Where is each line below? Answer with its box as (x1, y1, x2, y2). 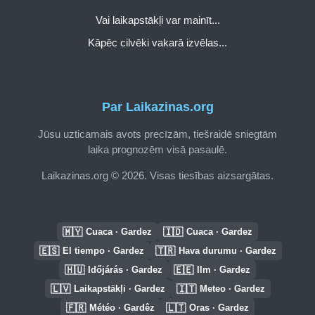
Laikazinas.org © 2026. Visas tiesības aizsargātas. (41, 169, 274, 182)
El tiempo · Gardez (62, 245, 144, 257)
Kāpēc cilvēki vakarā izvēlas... (88, 37, 227, 49)
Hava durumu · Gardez (178, 245, 276, 257)
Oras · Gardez (189, 302, 249, 314)
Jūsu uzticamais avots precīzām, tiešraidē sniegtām (38, 128, 277, 141)
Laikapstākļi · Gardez (73, 283, 165, 295)
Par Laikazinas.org (101, 99, 214, 114)
